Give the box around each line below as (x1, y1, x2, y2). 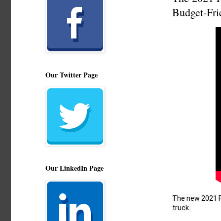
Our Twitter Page (45, 70, 98, 80)
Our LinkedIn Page (45, 163, 104, 173)
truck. (172, 203, 192, 212)
